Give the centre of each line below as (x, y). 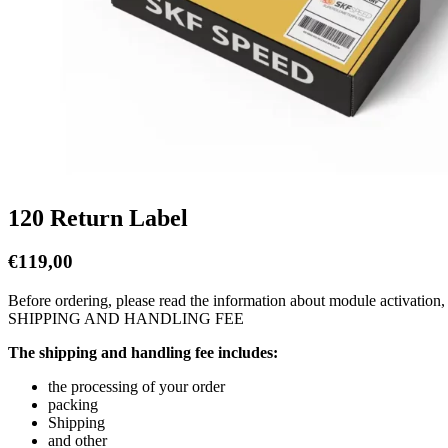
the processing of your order (136, 387)
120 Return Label (98, 217)
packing (73, 405)
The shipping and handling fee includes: (143, 353)
